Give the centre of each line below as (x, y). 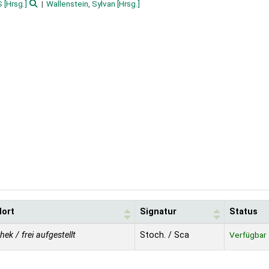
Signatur (158, 212)
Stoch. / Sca (165, 235)
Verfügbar (248, 235)
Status (243, 212)
